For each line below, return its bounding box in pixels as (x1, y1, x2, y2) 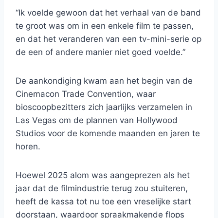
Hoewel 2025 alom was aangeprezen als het (16, 170, 190, 181)
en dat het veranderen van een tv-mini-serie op (16, 34, 201, 44)
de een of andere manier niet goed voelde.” (16, 47, 185, 57)
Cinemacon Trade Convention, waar (16, 89, 156, 99)
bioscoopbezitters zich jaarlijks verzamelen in (16, 102, 192, 112)
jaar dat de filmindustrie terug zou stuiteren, (16, 183, 188, 194)
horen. (16, 142, 40, 152)
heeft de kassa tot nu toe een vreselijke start (16, 197, 191, 207)
